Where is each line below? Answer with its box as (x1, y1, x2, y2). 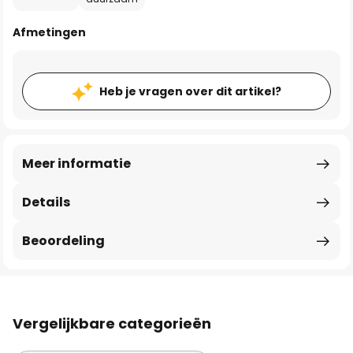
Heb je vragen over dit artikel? (99, 84, 281, 99)
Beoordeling (22, 232, 105, 250)
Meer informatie (22, 154, 131, 173)
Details (22, 193, 70, 211)
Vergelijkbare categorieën (13, 314, 211, 333)
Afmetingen (13, 24, 86, 40)
